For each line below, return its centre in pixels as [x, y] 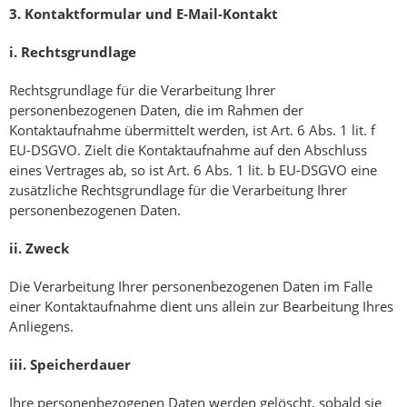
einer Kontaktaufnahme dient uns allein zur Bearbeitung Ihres [201, 307]
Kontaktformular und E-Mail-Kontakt [151, 14]
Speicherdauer [80, 365]
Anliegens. [41, 327]
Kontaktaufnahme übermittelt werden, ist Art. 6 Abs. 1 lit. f [192, 130]
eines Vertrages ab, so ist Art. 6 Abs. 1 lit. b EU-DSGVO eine [193, 170]
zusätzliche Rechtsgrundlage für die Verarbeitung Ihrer [178, 190]
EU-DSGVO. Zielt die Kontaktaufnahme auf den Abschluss [188, 150]
